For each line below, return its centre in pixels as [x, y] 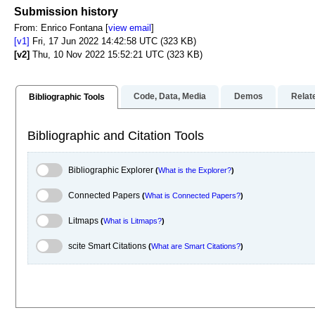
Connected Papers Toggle [97, 193]
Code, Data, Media [169, 97]
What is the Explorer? [194, 170]
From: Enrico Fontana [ [61, 28]
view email [130, 28]
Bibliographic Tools [66, 97]
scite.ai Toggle [71, 244]
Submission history [66, 12]
